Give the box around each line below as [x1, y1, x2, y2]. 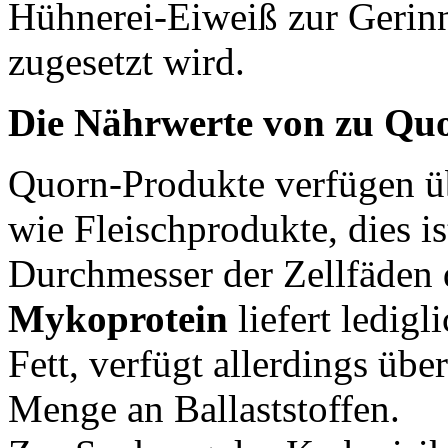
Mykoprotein [8, 296, 228, 340]
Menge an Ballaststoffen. [8, 386, 400, 430]
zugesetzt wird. [8, 39, 245, 83]
